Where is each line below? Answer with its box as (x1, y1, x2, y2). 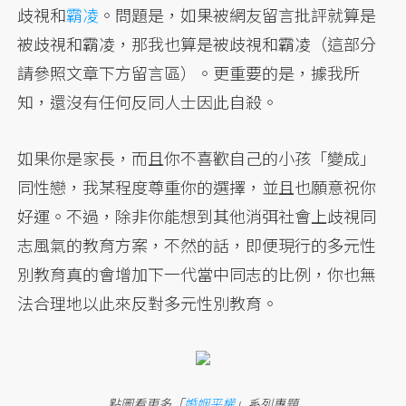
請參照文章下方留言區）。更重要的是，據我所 (17, 61, 361, 85)
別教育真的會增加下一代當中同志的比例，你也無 (17, 262, 377, 286)
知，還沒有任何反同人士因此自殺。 (17, 90, 279, 114)
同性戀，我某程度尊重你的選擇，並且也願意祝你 (17, 175, 377, 199)
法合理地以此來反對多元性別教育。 (17, 291, 279, 315)
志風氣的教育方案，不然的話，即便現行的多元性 (17, 233, 377, 257)
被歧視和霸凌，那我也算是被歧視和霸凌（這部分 (17, 32, 377, 56)
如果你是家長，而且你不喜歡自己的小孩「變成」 (17, 146, 377, 170)
